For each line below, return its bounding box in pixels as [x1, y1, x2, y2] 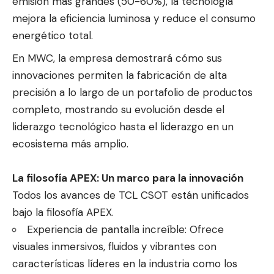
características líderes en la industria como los [12, 256, 237, 270]
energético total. [12, 29, 93, 43]
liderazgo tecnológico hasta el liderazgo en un [12, 119, 234, 133]
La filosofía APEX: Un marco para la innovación [12, 171, 243, 185]
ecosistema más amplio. [12, 136, 128, 150]
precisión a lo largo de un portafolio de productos [12, 85, 253, 99]
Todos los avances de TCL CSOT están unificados [12, 188, 249, 202]
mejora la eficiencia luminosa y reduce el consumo [12, 12, 256, 26]
